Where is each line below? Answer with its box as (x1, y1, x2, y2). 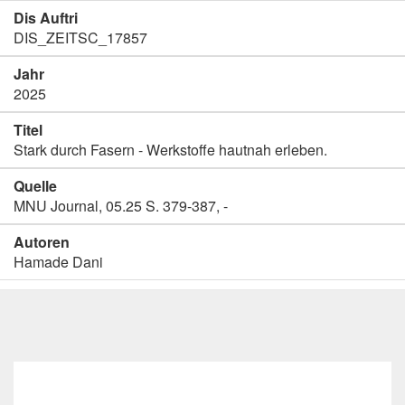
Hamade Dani (14, 251, 103, 272)
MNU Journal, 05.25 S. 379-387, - (14, 195, 228, 216)
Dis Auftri (14, 7, 78, 28)
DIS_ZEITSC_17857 (14, 27, 147, 48)
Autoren (14, 231, 70, 252)
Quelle (14, 175, 57, 196)
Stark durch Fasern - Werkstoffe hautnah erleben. (14, 139, 327, 160)
